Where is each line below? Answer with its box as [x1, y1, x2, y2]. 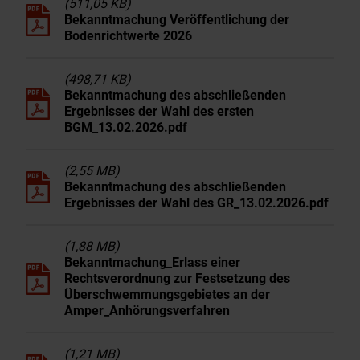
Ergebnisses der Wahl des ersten [64, 104, 254, 119]
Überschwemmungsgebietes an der [64, 287, 270, 302]
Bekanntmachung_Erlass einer [64, 255, 240, 270]
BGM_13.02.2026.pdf [64, 120, 187, 135]
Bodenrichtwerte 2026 [64, 28, 192, 43]
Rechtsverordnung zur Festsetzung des [64, 271, 290, 286]
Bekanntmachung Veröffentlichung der [64, 12, 289, 27]
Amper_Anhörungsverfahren [64, 303, 230, 318]
